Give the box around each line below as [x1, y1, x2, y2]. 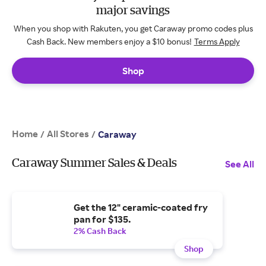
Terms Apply [194, 36, 240, 46]
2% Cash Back [74, 226, 126, 236]
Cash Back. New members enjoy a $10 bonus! [26, 36, 192, 46]
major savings [96, 3, 170, 17]
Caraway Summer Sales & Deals [12, 156, 177, 169]
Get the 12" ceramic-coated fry [74, 201, 208, 213]
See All [225, 158, 254, 170]
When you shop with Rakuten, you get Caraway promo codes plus [13, 23, 253, 33]
